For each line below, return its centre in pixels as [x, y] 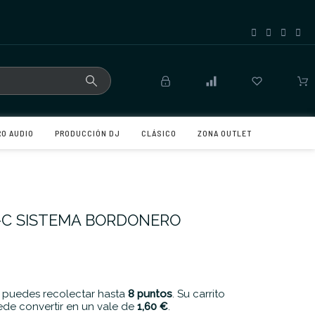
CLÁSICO [159, 133]
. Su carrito [199, 294]
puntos [155, 294]
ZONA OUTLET [224, 133]
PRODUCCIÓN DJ [87, 133]
